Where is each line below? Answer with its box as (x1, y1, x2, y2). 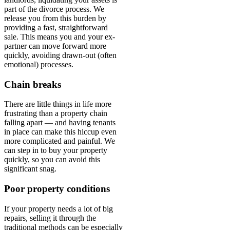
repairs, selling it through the (4, 213, 96, 222)
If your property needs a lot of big (4, 204, 113, 213)
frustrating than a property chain (4, 109, 107, 118)
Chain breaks (4, 79, 61, 90)
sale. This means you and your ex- (4, 32, 115, 41)
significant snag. (4, 164, 56, 174)
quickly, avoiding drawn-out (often (4, 50, 117, 60)
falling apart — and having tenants (4, 118, 116, 127)
